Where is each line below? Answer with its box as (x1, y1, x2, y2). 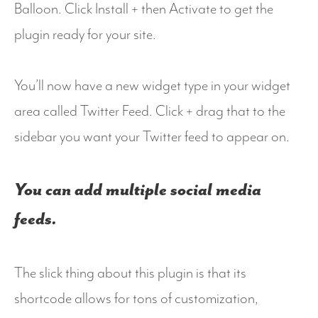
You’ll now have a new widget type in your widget (14, 77, 290, 95)
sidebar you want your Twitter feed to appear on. (14, 128, 290, 146)
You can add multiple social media (14, 180, 261, 200)
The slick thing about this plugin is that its (14, 264, 246, 282)
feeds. (14, 209, 57, 229)
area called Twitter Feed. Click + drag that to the (14, 103, 285, 121)
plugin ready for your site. (14, 26, 156, 44)
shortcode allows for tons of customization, (14, 290, 258, 307)
